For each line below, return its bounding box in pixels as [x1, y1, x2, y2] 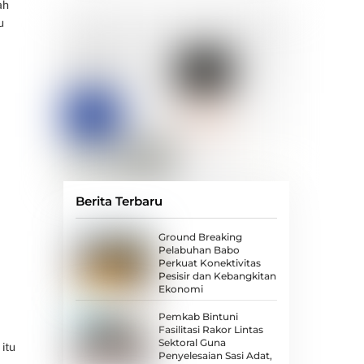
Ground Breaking [158, 231, 242, 244]
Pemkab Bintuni [158, 310, 238, 323]
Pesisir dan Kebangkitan [158, 270, 276, 283]
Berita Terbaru [75, 193, 162, 210]
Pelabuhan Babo [158, 244, 240, 257]
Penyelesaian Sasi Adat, [158, 349, 272, 362]
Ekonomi [158, 283, 203, 296]
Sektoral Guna [158, 336, 226, 349]
